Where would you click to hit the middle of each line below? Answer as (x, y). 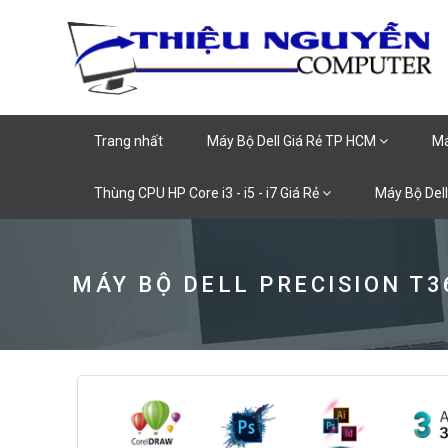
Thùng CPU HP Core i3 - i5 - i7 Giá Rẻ (208, 193)
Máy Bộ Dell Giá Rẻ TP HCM (293, 141)
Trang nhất (128, 141)
